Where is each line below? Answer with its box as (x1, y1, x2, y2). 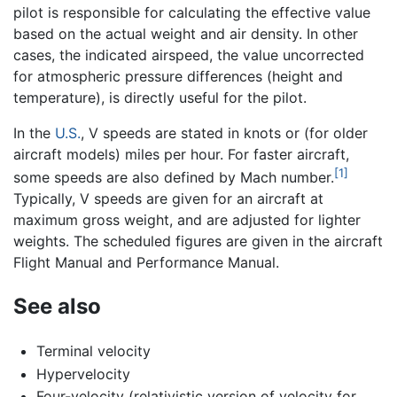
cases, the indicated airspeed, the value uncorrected (13, 45, 364, 64)
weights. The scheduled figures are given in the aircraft (13, 232, 383, 251)
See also (13, 293, 101, 320)
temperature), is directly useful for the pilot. (13, 88, 307, 106)
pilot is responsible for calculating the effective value (13, 3, 370, 21)
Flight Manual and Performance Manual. (13, 253, 279, 272)
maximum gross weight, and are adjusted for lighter (13, 211, 361, 230)
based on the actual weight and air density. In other (13, 24, 358, 43)
